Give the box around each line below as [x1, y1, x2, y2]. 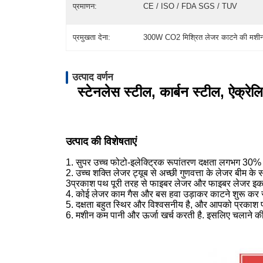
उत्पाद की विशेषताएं [66, 135, 137, 147]
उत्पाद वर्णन [72, 71, 114, 83]
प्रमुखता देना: [73, 33, 111, 42]
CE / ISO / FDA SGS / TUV [143, 1, 237, 11]
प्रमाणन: [73, 1, 97, 11]
